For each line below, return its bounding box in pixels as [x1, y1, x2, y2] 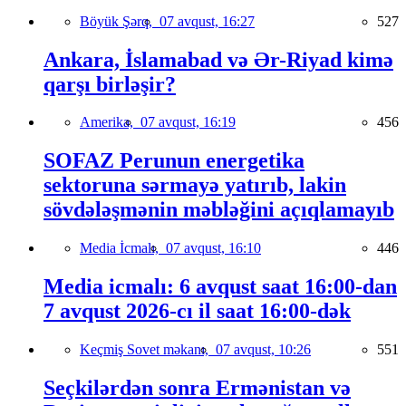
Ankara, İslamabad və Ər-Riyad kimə [43, 47, 393, 72]
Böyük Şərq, [80, 13, 159, 29]
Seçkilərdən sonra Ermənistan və [43, 376, 351, 400]
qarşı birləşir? [43, 72, 176, 96]
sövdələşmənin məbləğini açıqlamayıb [43, 198, 394, 222]
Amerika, [80, 114, 140, 130]
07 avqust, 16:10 [166, 240, 261, 256]
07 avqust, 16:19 [140, 114, 236, 130]
